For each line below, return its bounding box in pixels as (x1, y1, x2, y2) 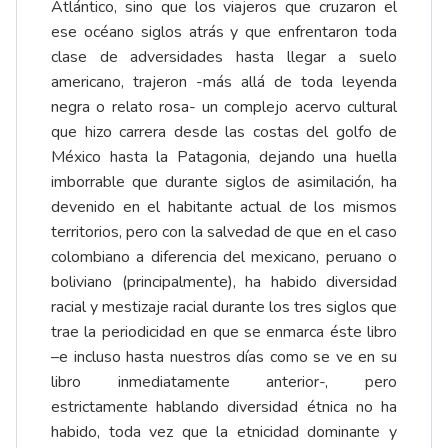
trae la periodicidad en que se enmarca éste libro (51, 321, 397, 344)
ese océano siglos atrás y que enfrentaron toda (51, 21, 397, 44)
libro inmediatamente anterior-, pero (51, 371, 397, 394)
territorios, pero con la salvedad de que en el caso (51, 221, 397, 244)
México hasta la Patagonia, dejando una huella (51, 146, 397, 169)
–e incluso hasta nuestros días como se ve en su (51, 346, 397, 369)
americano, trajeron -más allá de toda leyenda (51, 71, 397, 94)
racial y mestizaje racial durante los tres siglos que (51, 296, 397, 319)
